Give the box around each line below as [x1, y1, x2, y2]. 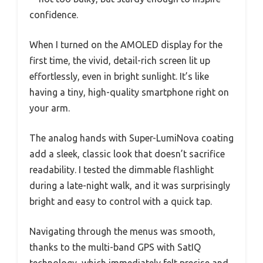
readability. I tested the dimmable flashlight [29, 164, 214, 175]
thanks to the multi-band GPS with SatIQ [29, 242, 201, 252]
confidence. [29, 9, 78, 20]
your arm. [29, 103, 70, 113]
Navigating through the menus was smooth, [29, 226, 215, 237]
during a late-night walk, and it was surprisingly [29, 180, 230, 191]
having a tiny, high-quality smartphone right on [29, 87, 229, 97]
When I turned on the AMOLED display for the [29, 39, 222, 50]
